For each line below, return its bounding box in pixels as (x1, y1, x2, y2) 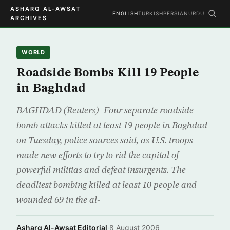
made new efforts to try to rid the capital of (16, 151, 179, 160)
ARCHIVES (10, 14, 47, 22)
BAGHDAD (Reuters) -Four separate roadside (16, 106, 194, 116)
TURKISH (138, 10, 163, 16)
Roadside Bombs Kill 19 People (16, 67, 199, 80)
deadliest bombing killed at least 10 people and (16, 181, 197, 190)
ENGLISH (112, 10, 138, 16)
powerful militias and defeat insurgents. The (16, 166, 186, 175)
